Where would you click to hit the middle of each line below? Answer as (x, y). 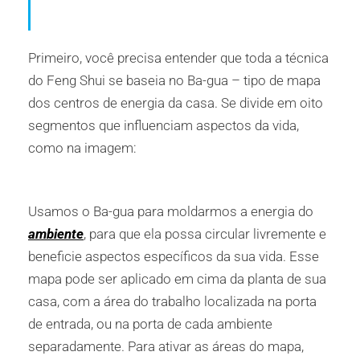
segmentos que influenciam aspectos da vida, (164, 125)
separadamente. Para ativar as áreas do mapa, (166, 347)
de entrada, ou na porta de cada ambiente (150, 324)
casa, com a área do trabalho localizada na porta (172, 302)
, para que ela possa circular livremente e (205, 234)
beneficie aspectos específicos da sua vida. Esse (174, 257)
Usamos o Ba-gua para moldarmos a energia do (171, 212)
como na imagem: (82, 147)
